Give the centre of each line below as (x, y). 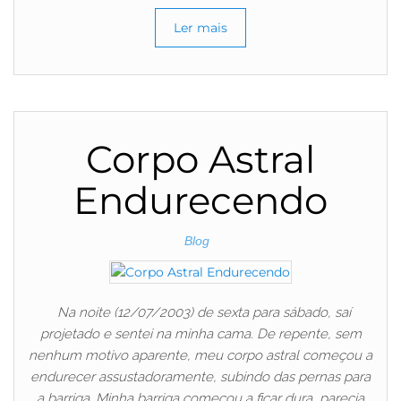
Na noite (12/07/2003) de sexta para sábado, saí (200, 313)
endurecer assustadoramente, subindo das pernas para (200, 377)
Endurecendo (200, 200)
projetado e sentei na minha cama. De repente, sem (200, 334)
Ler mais (200, 27)
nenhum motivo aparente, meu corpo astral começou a (200, 356)
